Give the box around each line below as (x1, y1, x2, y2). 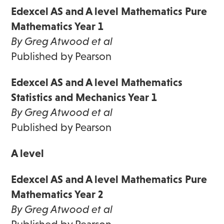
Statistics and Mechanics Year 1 (11, 90, 157, 103)
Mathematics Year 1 (11, 19, 104, 32)
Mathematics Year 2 (11, 187, 103, 200)
